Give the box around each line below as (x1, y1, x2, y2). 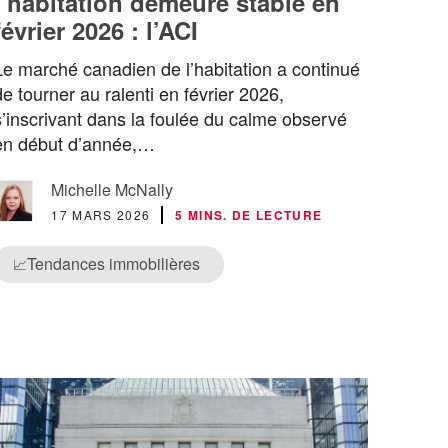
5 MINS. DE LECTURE (175, 206, 323, 225)
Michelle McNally (51, 178, 174, 202)
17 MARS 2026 (51, 206, 151, 224)
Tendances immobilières (27, 252, 201, 276)
